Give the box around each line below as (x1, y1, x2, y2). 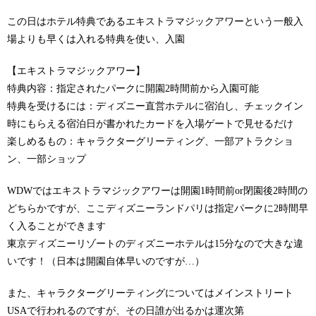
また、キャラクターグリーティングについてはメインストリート (7, 288, 293, 299)
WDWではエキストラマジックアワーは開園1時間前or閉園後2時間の (7, 186, 308, 197)
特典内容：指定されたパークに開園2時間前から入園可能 (7, 83, 259, 95)
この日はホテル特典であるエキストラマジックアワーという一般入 (7, 16, 303, 28)
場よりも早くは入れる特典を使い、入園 (7, 34, 185, 45)
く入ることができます (7, 221, 106, 232)
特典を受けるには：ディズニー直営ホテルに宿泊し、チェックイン (7, 101, 303, 112)
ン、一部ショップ (7, 154, 86, 165)
